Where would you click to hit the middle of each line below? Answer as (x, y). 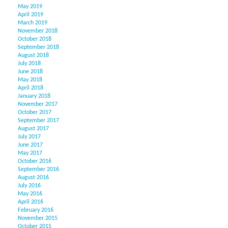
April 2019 (31, 15)
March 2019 (33, 23)
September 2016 (38, 170)
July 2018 (29, 64)
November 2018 (38, 31)
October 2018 (35, 39)
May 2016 (30, 194)
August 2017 (33, 129)
